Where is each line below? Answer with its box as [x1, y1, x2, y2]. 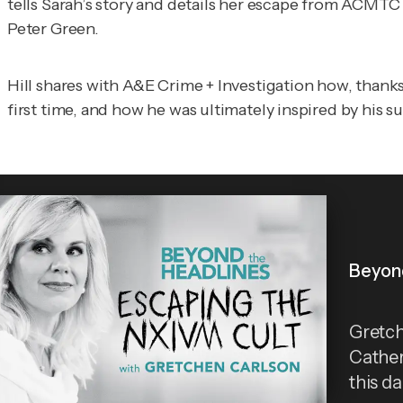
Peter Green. [7, 18, 99, 39]
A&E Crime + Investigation [121, 75, 314, 95]
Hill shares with [7, 75, 122, 95]
